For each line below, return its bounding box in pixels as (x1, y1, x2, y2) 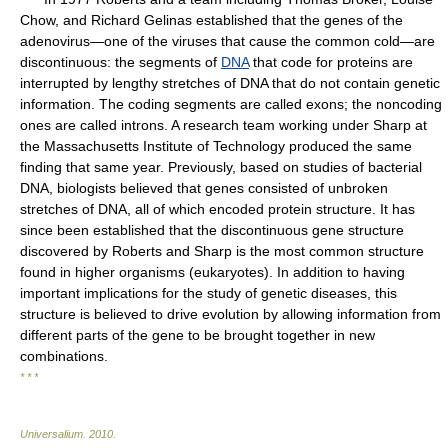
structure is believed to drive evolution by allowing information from (20, 306, 441, 322)
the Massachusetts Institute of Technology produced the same (20, 138, 412, 154)
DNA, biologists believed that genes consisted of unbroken (20, 180, 388, 196)
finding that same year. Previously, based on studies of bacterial (20, 159, 422, 175)
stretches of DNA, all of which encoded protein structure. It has (20, 201, 415, 217)
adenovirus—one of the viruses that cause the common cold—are (20, 33, 435, 49)
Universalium (20, 428, 83, 440)
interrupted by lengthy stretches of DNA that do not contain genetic (20, 75, 440, 91)
